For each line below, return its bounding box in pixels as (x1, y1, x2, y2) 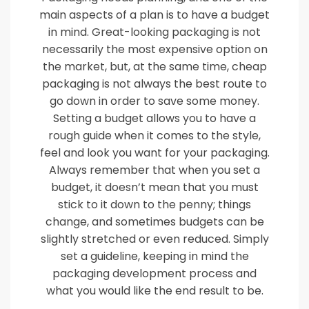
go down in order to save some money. (50, 93, 259, 109)
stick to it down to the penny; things (58, 197, 251, 212)
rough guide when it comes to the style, (48, 128, 261, 143)
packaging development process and (52, 266, 257, 281)
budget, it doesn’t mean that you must (50, 179, 259, 195)
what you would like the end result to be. (46, 283, 263, 299)
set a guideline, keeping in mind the (60, 248, 249, 264)
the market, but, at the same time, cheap (42, 59, 267, 74)
